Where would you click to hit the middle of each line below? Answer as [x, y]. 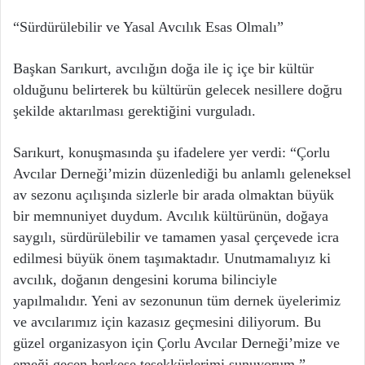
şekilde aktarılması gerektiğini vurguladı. [134, 111]
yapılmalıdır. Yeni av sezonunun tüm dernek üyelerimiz [177, 301]
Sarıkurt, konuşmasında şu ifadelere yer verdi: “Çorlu [172, 153]
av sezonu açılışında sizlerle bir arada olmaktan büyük [174, 195]
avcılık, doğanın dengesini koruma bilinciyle [145, 280]
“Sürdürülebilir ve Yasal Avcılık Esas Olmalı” [148, 27]
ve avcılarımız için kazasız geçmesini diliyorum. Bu [167, 322]
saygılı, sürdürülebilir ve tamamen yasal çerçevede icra [176, 237]
